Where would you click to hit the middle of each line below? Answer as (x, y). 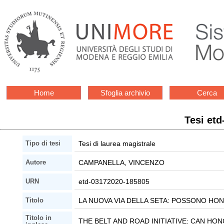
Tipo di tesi (43, 144)
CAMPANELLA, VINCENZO (121, 163)
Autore (36, 163)
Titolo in (39, 218)
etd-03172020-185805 (114, 182)
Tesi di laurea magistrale (117, 144)
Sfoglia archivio (125, 93)
